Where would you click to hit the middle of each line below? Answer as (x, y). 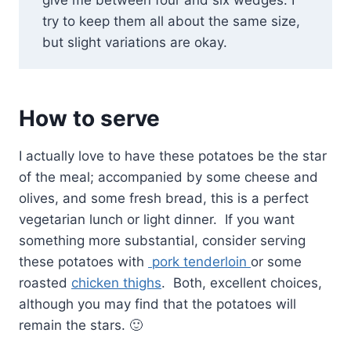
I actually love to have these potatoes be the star (173, 156)
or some (276, 262)
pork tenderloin (199, 262)
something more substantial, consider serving (162, 241)
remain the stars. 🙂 (81, 326)
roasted (45, 283)
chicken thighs (116, 283)
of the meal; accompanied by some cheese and (168, 177)
